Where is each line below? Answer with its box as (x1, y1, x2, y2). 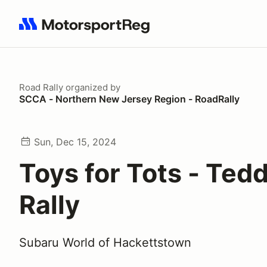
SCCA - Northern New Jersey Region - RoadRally (19, 93, 240, 105)
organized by (63, 82, 120, 93)
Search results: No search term (18, 24, 157, 36)
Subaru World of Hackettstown (19, 235, 191, 250)
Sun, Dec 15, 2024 (34, 136, 116, 148)
